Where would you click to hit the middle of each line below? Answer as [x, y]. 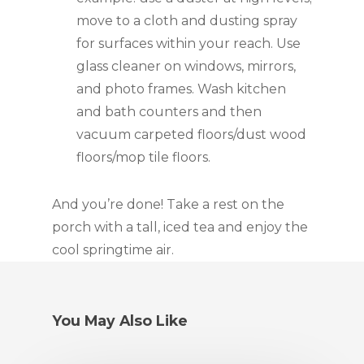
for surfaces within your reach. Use [188, 43]
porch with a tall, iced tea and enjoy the [180, 227]
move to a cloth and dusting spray [187, 21]
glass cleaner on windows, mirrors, [186, 66]
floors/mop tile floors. [143, 157]
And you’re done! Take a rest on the [168, 204]
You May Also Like [120, 321]
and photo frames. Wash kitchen [181, 89]
